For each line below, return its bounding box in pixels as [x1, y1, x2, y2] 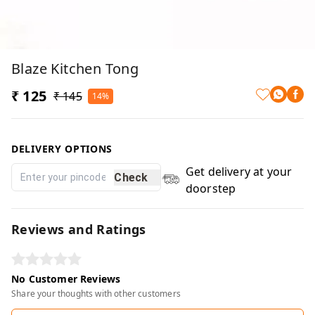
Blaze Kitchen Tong [11, 59, 139, 78]
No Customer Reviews [11, 272, 121, 285]
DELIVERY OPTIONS [11, 142, 113, 155]
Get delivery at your [185, 164, 292, 179]
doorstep [185, 181, 236, 196]
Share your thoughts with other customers [11, 288, 181, 300]
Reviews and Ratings [11, 221, 146, 238]
